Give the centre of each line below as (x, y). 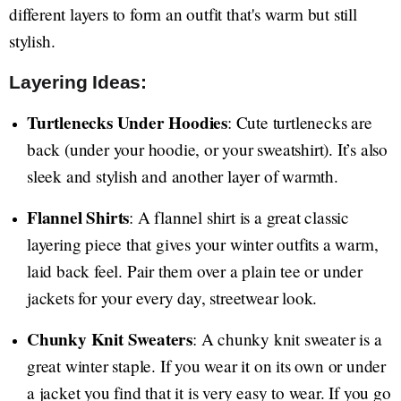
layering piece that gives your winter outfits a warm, (203, 244)
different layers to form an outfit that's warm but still (183, 14)
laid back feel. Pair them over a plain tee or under (195, 271)
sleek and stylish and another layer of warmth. (183, 176)
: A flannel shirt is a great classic (239, 218)
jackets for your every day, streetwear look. (172, 298)
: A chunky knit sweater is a (287, 339)
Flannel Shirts (78, 218)
